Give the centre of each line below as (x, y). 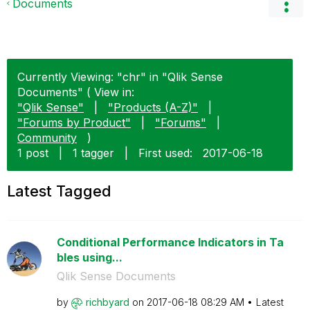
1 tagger (93, 153)
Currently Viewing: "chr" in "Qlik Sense (120, 77)
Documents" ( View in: (76, 92)
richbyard (107, 302)
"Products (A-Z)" (153, 107)
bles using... (89, 257)
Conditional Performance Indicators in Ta (170, 242)
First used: (165, 153)
